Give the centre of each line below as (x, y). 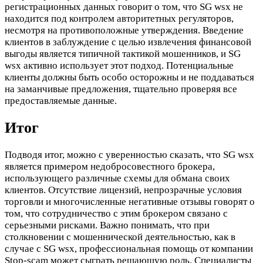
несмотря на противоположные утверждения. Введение (124, 30)
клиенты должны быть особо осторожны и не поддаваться (129, 77)
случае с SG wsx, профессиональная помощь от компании (129, 249)
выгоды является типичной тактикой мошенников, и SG (123, 54)
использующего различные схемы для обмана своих (117, 178)
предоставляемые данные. (61, 101)
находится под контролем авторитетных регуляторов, (119, 18)
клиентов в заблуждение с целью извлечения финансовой (128, 42)
